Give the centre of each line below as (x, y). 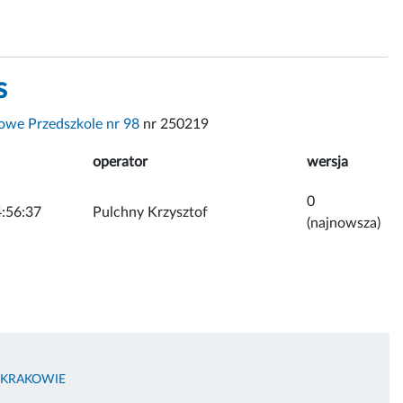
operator (120, 161)
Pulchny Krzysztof (150, 212)
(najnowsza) (344, 223)
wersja (327, 161)
